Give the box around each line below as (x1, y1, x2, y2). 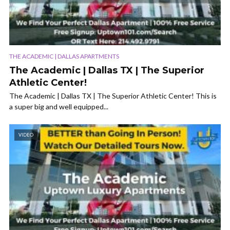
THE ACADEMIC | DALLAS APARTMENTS (9, 52, 119, 61)
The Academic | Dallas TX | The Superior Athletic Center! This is (9, 91, 217, 101)
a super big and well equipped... (9, 102, 108, 111)
